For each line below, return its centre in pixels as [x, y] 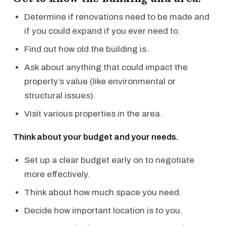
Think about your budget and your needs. [96, 137]
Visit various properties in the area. [93, 114]
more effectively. [57, 174]
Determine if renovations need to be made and [117, 17]
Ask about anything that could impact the [106, 67]
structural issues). [60, 95]
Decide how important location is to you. [103, 210]
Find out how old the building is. [87, 49]
